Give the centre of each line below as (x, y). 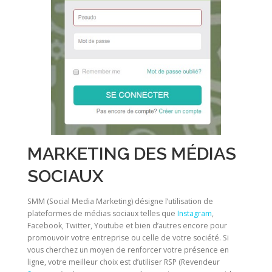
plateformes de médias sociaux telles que (102, 214)
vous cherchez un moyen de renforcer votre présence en (128, 250)
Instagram (195, 214)
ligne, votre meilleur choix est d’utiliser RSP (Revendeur (124, 262)
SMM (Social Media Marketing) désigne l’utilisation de (120, 202)
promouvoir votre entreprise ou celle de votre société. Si (128, 238)
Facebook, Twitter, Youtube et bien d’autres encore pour (127, 226)
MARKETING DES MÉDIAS (132, 154)
